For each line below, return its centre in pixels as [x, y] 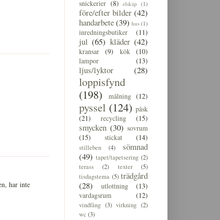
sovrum [137, 128]
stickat [113, 137]
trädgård [134, 175]
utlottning [114, 186]
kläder [120, 41]
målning [120, 96]
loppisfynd [102, 81]
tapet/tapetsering [117, 157]
